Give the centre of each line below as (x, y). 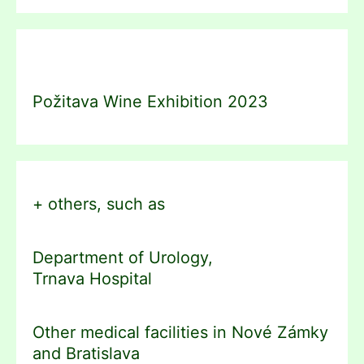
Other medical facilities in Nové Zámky (180, 332)
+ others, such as (99, 204)
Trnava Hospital (92, 278)
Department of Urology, (123, 257)
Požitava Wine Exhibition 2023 (150, 101)
